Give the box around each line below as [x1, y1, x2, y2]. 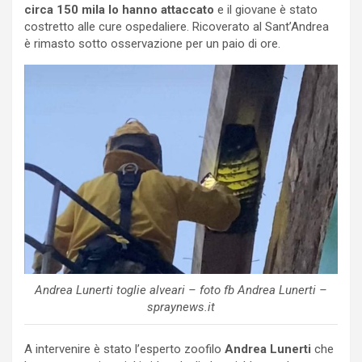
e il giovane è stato [214, 2, 318, 17]
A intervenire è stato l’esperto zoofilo [24, 341, 225, 356]
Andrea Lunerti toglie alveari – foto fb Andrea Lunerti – [35, 282, 327, 297]
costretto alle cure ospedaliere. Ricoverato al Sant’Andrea [24, 19, 329, 34]
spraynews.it [147, 299, 215, 314]
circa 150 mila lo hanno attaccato [24, 2, 214, 17]
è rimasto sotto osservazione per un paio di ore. [24, 36, 280, 51]
